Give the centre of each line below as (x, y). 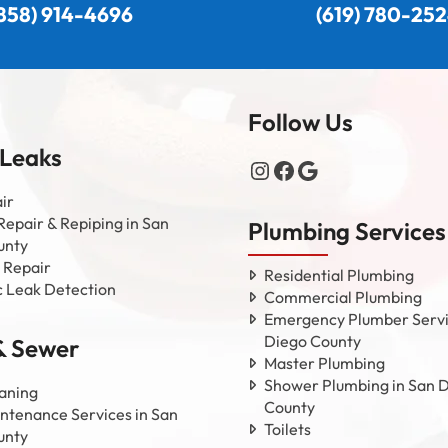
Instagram (302, 169)
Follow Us (300, 121)
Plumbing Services (347, 230)
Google (334, 169)
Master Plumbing (324, 362)
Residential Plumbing (339, 274)
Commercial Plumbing (343, 296)
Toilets (287, 428)
